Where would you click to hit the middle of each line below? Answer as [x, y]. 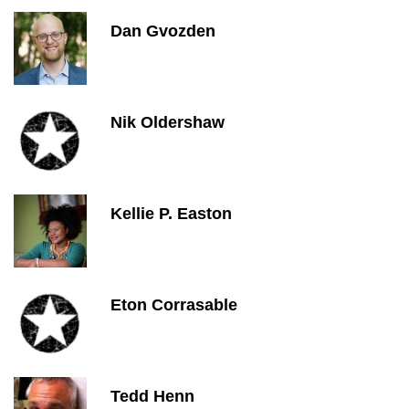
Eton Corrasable [174, 305]
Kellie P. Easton [171, 214]
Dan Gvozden [163, 31]
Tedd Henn [152, 396]
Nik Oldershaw [168, 122]
